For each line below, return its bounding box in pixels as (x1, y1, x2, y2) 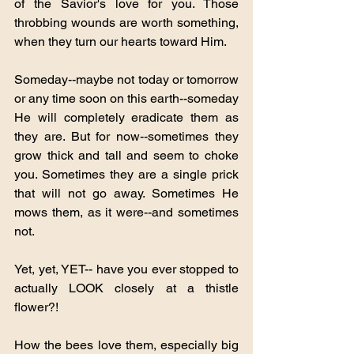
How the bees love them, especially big (14, 337, 239, 352)
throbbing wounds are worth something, (14, 14, 239, 30)
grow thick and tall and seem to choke (14, 147, 239, 163)
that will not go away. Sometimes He (14, 185, 239, 201)
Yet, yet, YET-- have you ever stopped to (14, 261, 239, 277)
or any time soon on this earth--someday (14, 90, 239, 106)
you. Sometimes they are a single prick (14, 166, 239, 182)
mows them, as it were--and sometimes (14, 204, 239, 220)
